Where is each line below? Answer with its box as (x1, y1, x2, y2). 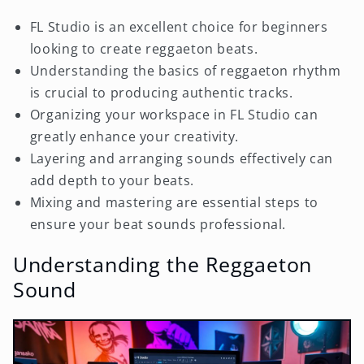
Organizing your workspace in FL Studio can (29, 105, 318, 123)
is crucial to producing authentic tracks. (29, 83, 293, 102)
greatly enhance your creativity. (29, 127, 239, 145)
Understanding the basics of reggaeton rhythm (29, 61, 341, 80)
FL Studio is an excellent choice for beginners (29, 17, 328, 36)
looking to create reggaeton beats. (29, 39, 258, 58)
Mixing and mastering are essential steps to (29, 193, 318, 211)
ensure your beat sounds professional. (29, 214, 287, 233)
